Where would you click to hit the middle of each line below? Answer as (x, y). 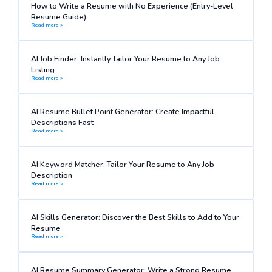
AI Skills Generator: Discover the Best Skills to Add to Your (135, 217)
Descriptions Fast (62, 123)
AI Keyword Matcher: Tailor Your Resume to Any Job (122, 164)
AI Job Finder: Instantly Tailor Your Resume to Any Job (125, 59)
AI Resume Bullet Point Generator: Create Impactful (122, 112)
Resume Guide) (58, 17)
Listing (42, 70)
